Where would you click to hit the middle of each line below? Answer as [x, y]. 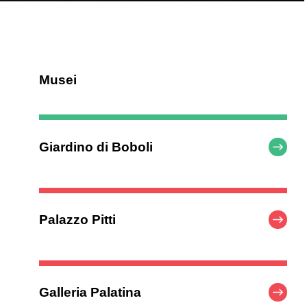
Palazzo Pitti [78, 220]
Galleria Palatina [90, 293]
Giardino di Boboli [96, 147]
